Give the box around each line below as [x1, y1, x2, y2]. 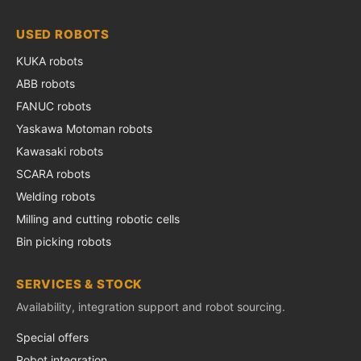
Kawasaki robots [16, 143, 103, 158]
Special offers [16, 330, 89, 344]
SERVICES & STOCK [16, 276, 143, 292]
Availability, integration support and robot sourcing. [16, 299, 285, 313]
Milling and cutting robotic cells [16, 211, 180, 226]
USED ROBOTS [16, 26, 110, 42]
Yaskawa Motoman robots [16, 121, 152, 135]
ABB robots [16, 76, 75, 90]
